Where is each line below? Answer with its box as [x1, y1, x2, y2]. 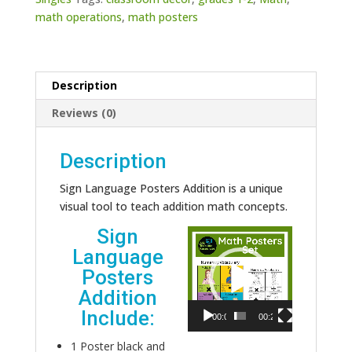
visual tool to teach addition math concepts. [59, 199, 288, 214]
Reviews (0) [51, 105, 116, 121]
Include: [80, 306, 155, 331]
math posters [127, 9, 198, 25]
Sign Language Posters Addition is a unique [59, 181, 283, 196]
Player [187, 245, 218, 261]
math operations [35, 9, 122, 25]
